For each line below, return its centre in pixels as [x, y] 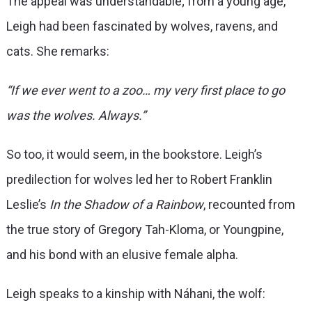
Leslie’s [28, 204]
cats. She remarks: [59, 51]
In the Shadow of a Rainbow [126, 204]
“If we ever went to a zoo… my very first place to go [145, 90]
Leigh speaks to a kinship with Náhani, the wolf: [137, 293]
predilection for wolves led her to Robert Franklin [139, 179]
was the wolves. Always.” [76, 115]
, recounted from [249, 204]
